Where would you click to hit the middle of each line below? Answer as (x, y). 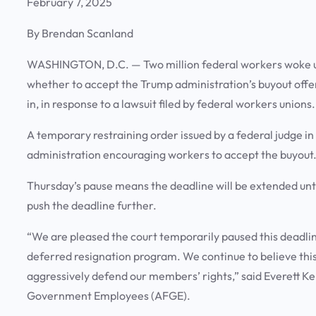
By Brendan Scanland (80, 34)
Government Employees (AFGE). (110, 296)
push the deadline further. (93, 206)
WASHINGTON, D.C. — (85, 65)
